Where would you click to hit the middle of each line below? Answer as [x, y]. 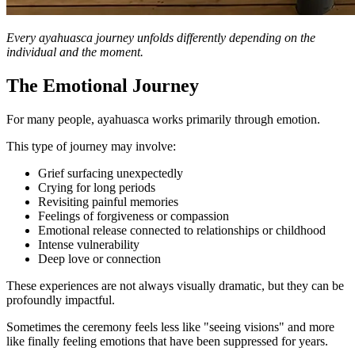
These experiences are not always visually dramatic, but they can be [175, 285]
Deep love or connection [99, 258]
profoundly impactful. [61, 300]
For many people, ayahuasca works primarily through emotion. [163, 119]
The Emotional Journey [103, 85]
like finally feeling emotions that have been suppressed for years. [167, 341]
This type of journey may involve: [91, 146]
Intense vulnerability [89, 244]
